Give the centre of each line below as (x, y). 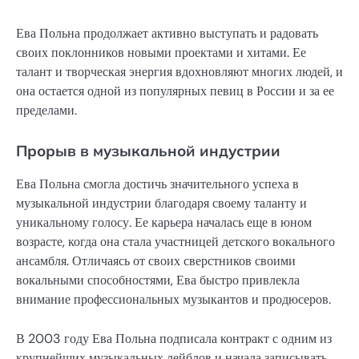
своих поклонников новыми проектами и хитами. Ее (161, 53)
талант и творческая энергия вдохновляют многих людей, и (179, 72)
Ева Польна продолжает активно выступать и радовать (167, 34)
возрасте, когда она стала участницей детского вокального (175, 242)
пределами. (46, 111)
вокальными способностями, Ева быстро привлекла (158, 280)
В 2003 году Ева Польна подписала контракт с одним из (174, 338)
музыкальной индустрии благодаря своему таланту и (161, 204)
